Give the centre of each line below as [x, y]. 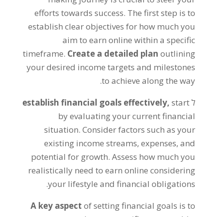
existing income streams [91, 143]
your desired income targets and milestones [111, 67]
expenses [159, 143]
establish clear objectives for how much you [112, 26]
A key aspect [56, 206]
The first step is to [162, 13]
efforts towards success [79, 13]
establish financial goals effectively [95, 102]
